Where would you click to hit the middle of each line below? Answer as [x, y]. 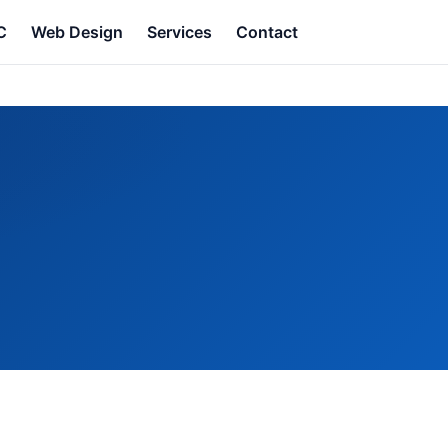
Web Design [77, 32]
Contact [267, 32]
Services [179, 32]
